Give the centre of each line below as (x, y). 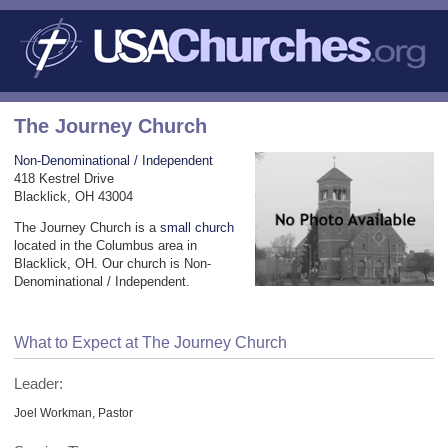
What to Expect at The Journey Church (150, 342)
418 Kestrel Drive (64, 178)
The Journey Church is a (87, 227)
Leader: (38, 383)
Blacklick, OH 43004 (73, 196)
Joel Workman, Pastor (73, 412)
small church (197, 227)
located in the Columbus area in (105, 245)
